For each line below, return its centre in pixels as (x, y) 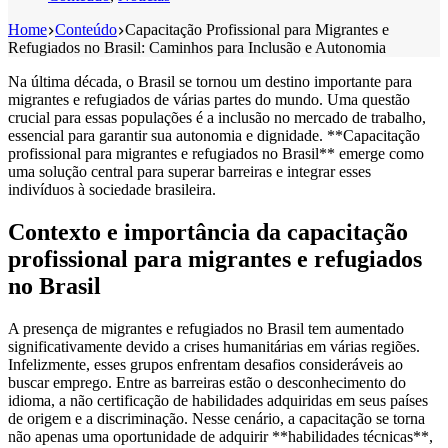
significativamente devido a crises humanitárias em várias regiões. (214, 346)
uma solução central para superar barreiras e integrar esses (189, 171)
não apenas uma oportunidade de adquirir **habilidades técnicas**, (220, 436)
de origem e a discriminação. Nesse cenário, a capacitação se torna (216, 418)
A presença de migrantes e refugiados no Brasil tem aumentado (206, 328)
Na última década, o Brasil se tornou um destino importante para (210, 81)
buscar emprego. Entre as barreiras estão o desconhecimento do (207, 382)
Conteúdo (86, 29)
